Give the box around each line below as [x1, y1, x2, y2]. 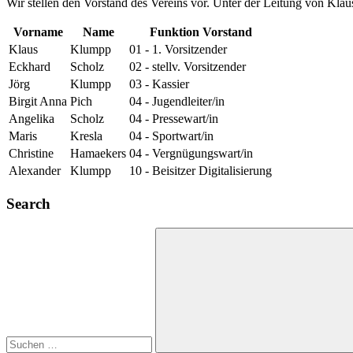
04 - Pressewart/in [129, 112, 218, 126]
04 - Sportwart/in [129, 129, 214, 143]
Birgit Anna [9, 95, 67, 109]
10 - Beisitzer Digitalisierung [129, 164, 272, 178]
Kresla [70, 129, 102, 143]
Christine [9, 147, 54, 161]
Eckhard [9, 60, 50, 74]
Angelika [9, 112, 54, 126]
